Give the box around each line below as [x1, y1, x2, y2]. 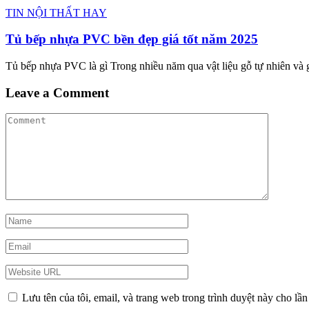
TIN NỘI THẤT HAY [6, 6, 107, 19]
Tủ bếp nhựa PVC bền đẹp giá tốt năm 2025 [6, 32, 258, 47]
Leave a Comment [6, 85, 109, 100]
